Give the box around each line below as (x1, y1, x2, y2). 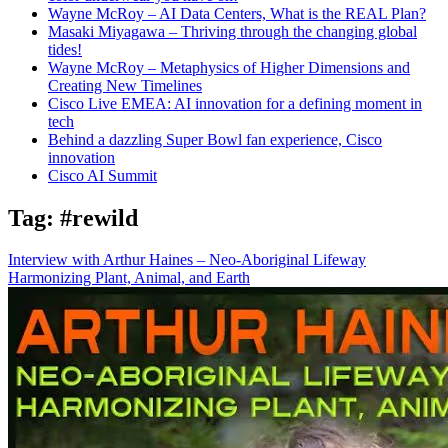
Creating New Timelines (48, 76, 202, 94)
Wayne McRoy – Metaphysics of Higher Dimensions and (48, 58, 410, 76)
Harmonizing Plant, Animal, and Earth (8, 269, 250, 287)
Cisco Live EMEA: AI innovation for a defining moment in (48, 94, 422, 112)
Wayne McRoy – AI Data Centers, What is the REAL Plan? (48, 4, 426, 22)
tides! (48, 40, 82, 58)
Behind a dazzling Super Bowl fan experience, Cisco (48, 130, 382, 148)
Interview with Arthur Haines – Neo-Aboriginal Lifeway (8, 251, 366, 269)
